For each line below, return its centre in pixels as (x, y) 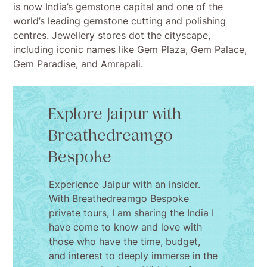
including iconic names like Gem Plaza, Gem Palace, (130, 50)
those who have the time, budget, (125, 242)
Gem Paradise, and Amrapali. (78, 64)
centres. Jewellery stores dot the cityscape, (112, 35)
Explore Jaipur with (116, 114)
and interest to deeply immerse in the (133, 256)
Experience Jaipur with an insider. (125, 184)
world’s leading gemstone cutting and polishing (120, 21)
